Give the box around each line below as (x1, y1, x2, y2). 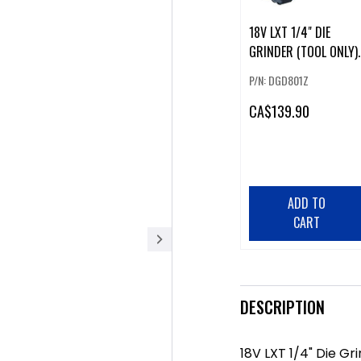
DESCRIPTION (239, 294, 325, 319)
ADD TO (288, 193, 326, 214)
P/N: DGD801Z (248, 72, 309, 89)
